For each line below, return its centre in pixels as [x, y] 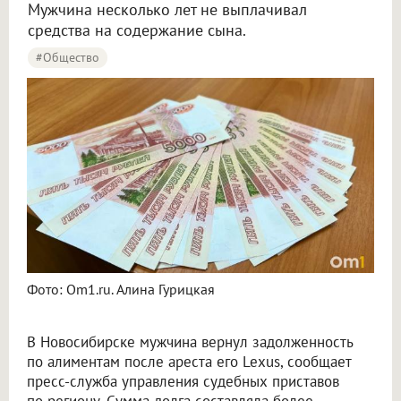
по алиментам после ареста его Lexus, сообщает [189, 362]
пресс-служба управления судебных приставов [183, 382]
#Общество [68, 57]
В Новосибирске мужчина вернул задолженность [190, 342]
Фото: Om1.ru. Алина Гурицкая [121, 290]
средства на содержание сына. [137, 30]
